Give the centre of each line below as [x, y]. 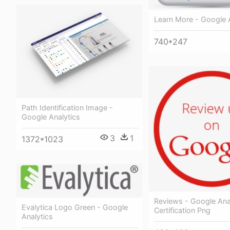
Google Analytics [51, 117]
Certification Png [182, 210]
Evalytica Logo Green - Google [75, 207]
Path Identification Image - [67, 107]
